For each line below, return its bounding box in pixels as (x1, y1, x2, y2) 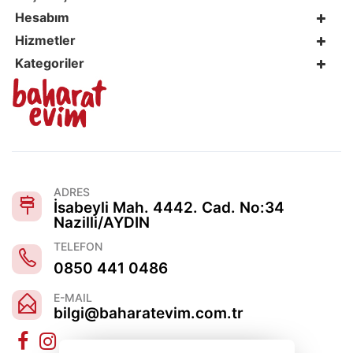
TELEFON (54, 239, 102, 253)
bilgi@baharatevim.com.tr (54, 303, 243, 322)
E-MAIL (54, 290, 92, 304)
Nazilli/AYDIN (54, 213, 150, 232)
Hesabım (15, 9, 69, 25)
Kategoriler (15, 54, 84, 71)
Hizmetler (15, 32, 76, 48)
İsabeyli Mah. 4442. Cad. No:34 (54, 198, 284, 217)
